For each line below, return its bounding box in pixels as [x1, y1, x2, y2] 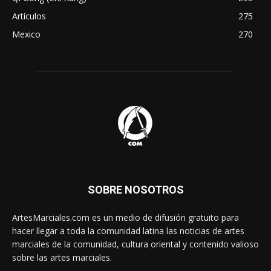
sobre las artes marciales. [12, 251, 112, 263]
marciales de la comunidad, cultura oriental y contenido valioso [12, 238, 259, 250]
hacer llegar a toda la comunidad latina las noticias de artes [12, 224, 244, 237]
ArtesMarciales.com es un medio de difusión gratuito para [12, 211, 239, 223]
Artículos [12, 10, 46, 22]
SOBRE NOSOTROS [87, 183, 184, 196]
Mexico [12, 28, 41, 40]
